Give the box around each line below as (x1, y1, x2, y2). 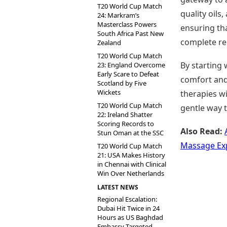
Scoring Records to (97, 119, 154, 128)
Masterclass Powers (97, 20, 157, 29)
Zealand (97, 38, 121, 47)
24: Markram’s (97, 11, 139, 20)
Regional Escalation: (97, 195, 157, 204)
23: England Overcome (97, 60, 165, 69)
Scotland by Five (97, 79, 146, 88)
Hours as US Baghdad (97, 213, 163, 222)
